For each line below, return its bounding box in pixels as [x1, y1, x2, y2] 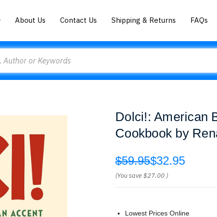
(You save [115, 171, 142, 180]
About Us [15, 15, 46, 25]
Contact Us [60, 15, 97, 25]
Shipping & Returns [111, 15, 176, 25]
